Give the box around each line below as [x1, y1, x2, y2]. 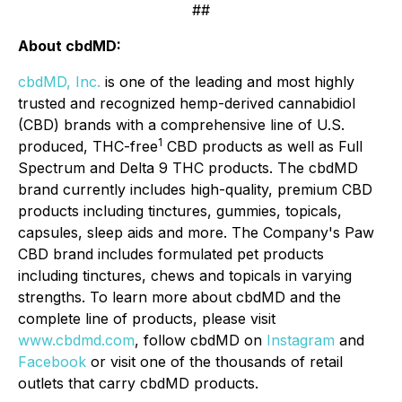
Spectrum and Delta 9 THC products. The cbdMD [18, 159, 358, 177]
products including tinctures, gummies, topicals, [18, 202, 342, 220]
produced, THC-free [18, 137, 158, 155]
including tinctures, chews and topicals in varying [18, 267, 352, 284]
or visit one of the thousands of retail [91, 353, 343, 371]
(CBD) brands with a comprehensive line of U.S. [18, 116, 345, 134]
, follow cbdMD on [135, 331, 267, 349]
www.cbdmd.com [18, 331, 135, 349]
